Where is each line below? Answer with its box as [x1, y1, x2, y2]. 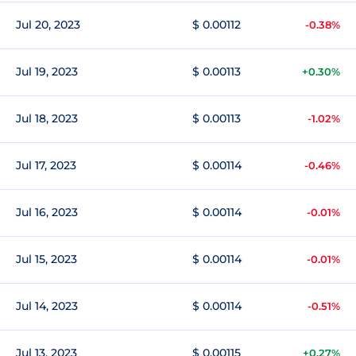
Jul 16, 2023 [16, 205, 78, 219]
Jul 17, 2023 [16, 158, 76, 172]
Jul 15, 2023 [16, 252, 77, 266]
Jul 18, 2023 [16, 111, 78, 126]
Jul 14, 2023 [16, 299, 78, 313]
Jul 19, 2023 [16, 64, 78, 79]
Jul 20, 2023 [16, 17, 80, 32]
